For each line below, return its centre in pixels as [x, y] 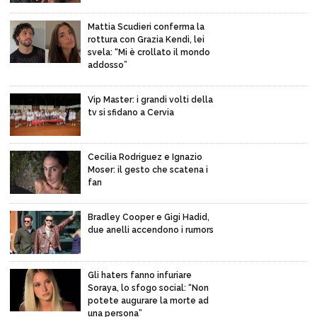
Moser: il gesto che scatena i [148, 170]
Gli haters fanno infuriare [140, 275]
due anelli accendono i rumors [151, 230]
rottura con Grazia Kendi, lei [146, 39]
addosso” [108, 65]
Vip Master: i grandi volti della [150, 99]
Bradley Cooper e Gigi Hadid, [149, 218]
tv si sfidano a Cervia [131, 112]
